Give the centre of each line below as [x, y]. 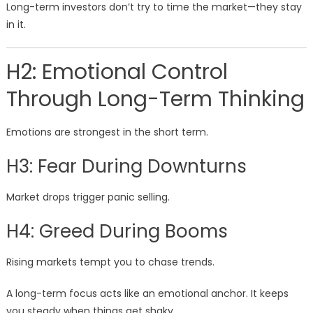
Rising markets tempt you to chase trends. [110, 262]
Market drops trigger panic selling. [88, 197]
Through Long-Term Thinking [155, 100]
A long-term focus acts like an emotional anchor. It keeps [147, 294]
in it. [16, 25]
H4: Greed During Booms [117, 232]
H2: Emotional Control [117, 72]
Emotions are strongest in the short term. [107, 132]
